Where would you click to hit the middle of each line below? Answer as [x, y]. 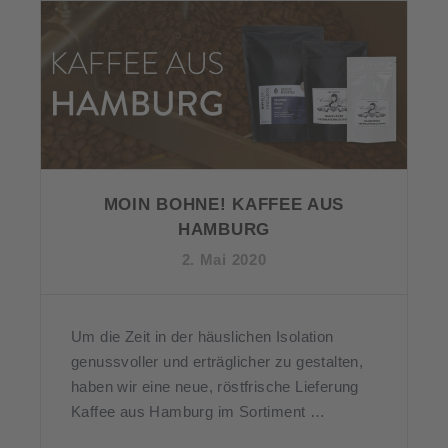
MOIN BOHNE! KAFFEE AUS [224, 205]
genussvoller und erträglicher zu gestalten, [217, 362]
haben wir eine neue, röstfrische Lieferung [215, 387]
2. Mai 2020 [224, 260]
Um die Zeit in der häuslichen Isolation [202, 337]
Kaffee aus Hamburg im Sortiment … [198, 412]
